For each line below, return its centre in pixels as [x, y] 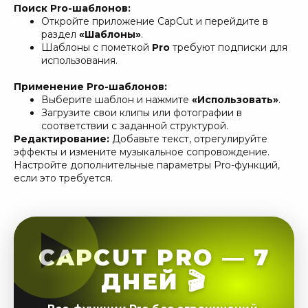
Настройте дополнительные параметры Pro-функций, [147, 165]
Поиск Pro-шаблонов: [72, 8]
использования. [79, 60]
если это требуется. [63, 178]
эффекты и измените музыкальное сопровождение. [142, 152]
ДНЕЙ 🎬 [154, 281]
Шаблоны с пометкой [97, 47]
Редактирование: [63, 139]
